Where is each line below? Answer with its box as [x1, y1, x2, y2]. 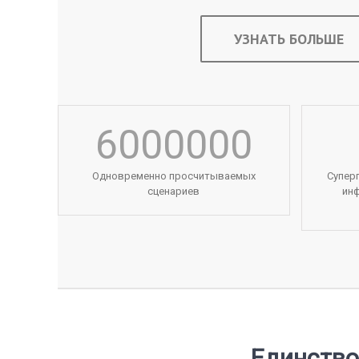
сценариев [147, 184, 200, 197]
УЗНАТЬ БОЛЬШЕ [233, 29, 344, 48]
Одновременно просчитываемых [91, 169, 256, 182]
